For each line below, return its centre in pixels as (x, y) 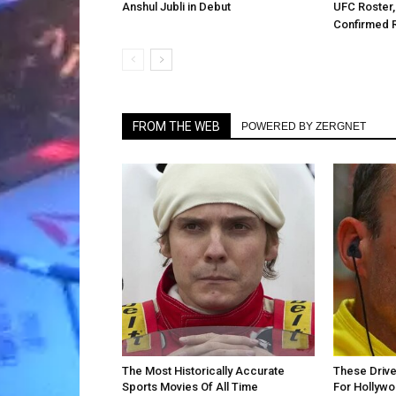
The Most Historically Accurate (203, 371)
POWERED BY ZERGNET (304, 126)
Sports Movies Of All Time (190, 387)
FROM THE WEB (176, 126)
